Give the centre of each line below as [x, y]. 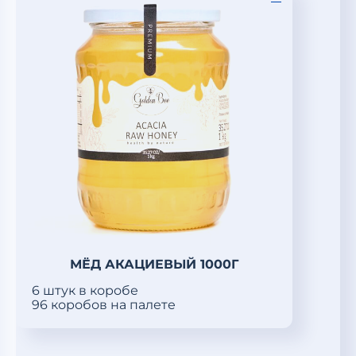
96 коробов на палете [104, 305]
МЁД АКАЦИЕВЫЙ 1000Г [154, 264]
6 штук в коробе [85, 290]
